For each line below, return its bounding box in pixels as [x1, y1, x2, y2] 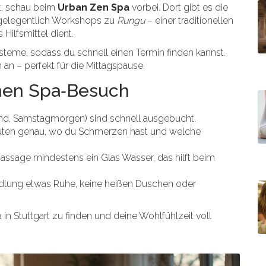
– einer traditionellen [145, 15, 233, 26]
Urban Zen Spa [58, 2, 129, 13]
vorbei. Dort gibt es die [129, 2, 228, 13]
